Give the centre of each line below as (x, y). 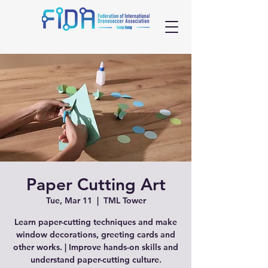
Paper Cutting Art (96, 184)
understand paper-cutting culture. (96, 260)
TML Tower (124, 200)
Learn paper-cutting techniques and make (96, 222)
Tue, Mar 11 (69, 200)
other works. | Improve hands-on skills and (96, 247)
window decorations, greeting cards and (96, 234)
